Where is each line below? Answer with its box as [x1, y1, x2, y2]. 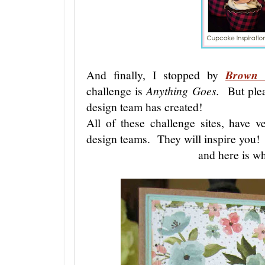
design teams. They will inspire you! [86, 131, 260, 146]
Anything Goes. [146, 83, 219, 98]
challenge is [86, 83, 147, 98]
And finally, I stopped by [86, 67, 225, 82]
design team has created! [86, 99, 203, 114]
